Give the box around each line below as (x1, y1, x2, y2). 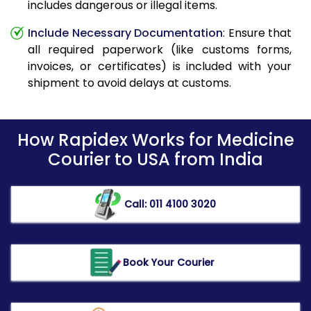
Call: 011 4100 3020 (124, 196, 216, 211)
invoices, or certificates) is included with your (28, 58, 292, 75)
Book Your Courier (123, 255, 215, 269)
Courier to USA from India (48, 148, 263, 171)
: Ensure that (223, 25, 292, 42)
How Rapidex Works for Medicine (17, 128, 294, 152)
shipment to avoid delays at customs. (28, 75, 231, 92)
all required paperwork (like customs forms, (28, 42, 292, 58)
